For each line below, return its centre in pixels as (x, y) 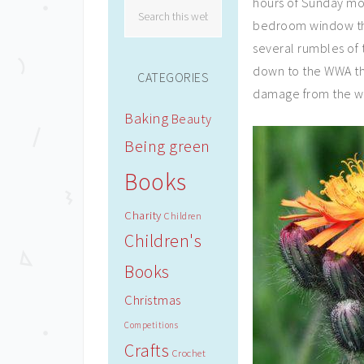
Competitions (151, 325)
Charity (143, 215)
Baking (146, 118)
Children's (163, 241)
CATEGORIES (173, 77)
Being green (167, 146)
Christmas (153, 300)
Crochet (188, 353)
